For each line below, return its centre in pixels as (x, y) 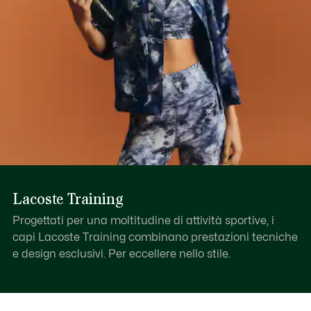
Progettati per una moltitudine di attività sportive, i (143, 220)
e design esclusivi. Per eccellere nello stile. (121, 254)
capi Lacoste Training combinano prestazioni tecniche (155, 237)
